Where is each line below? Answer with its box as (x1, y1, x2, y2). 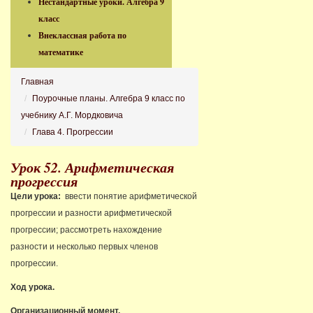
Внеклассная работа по (38, 29, 126, 41)
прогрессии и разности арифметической (10, 208, 172, 218)
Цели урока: (10, 191, 63, 201)
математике (38, 46, 83, 58)
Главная (21, 77, 54, 87)
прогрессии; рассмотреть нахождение (10, 225, 162, 235)
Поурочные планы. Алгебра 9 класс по (32, 94, 185, 103)
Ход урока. (10, 282, 54, 292)
